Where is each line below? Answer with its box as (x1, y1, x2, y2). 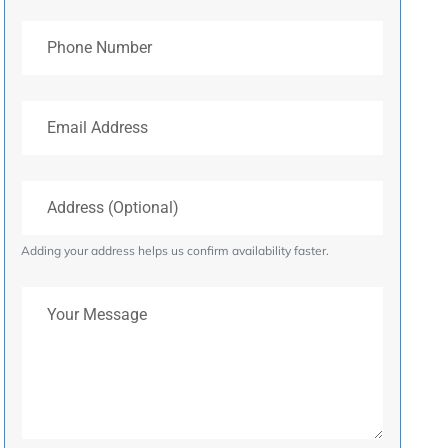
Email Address (20, 101, 122, 121)
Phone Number (20, 21, 126, 41)
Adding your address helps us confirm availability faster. (21, 242, 330, 258)
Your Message (20, 287, 121, 307)
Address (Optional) (20, 181, 153, 201)
